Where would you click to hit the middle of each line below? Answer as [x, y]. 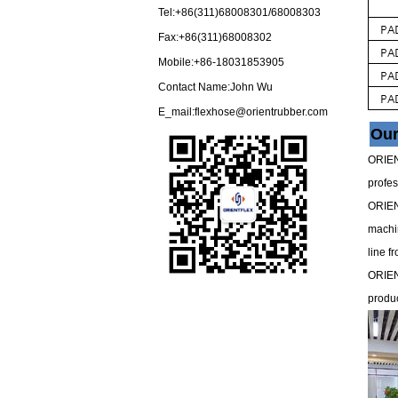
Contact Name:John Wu [215, 87]
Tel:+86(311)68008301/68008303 [239, 12]
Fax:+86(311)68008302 [215, 37]
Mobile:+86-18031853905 [221, 62]
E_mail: [176, 112]
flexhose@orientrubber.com [261, 112]
